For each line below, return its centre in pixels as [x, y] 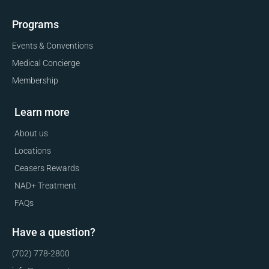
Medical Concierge [46, 63]
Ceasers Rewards [47, 168]
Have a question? [54, 232]
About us [31, 134]
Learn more [42, 112]
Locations [33, 151]
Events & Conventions [53, 46]
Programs [35, 25]
